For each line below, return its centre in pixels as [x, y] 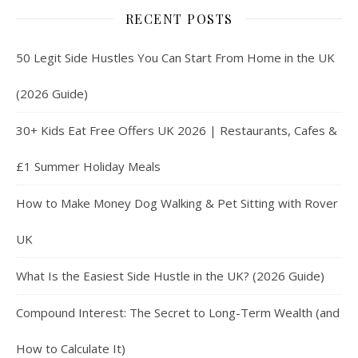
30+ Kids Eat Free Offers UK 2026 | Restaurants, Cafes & [177, 130]
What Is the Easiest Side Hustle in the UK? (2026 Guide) [170, 275]
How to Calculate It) [71, 348]
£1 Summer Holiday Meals [88, 166]
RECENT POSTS [179, 18]
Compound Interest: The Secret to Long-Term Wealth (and [178, 312]
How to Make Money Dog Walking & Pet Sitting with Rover [177, 203]
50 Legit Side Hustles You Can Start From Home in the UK [175, 57]
